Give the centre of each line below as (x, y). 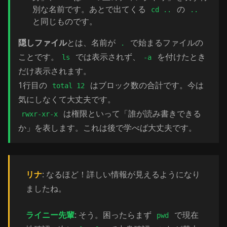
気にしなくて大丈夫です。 (67, 99)
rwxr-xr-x (40, 114)
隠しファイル (43, 43)
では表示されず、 (107, 57)
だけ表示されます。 (55, 71)
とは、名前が (92, 43)
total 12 (69, 86)
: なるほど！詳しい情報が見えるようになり (121, 174)
